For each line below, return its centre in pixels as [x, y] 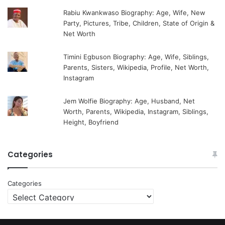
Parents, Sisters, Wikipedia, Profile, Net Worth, [136, 68]
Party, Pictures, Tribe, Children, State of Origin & [139, 23]
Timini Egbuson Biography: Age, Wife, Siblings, [136, 57]
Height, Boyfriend [91, 122]
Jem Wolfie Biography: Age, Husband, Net [129, 101]
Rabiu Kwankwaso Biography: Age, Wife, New [135, 13]
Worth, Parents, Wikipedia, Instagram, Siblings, [136, 112]
